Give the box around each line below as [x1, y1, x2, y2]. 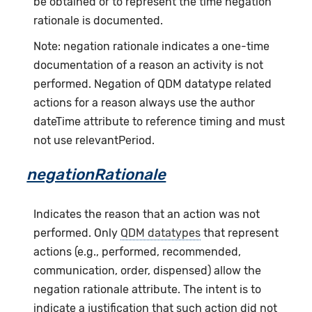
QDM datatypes [120, 226, 201, 240]
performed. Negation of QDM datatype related [33, 77, 272, 91]
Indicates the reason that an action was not [33, 208, 260, 221]
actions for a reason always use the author [33, 96, 256, 110]
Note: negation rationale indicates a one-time [33, 40, 270, 54]
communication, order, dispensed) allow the [33, 264, 262, 278]
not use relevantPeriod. [33, 134, 155, 148]
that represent [201, 226, 279, 240]
